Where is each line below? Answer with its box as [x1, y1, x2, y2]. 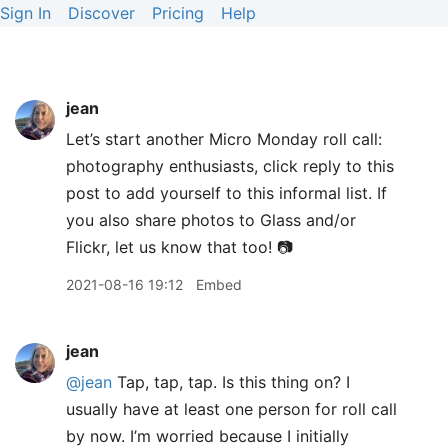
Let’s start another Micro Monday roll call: [66, 129, 382, 149]
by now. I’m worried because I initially [66, 426, 349, 446]
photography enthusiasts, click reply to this [66, 156, 394, 176]
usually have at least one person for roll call [66, 399, 397, 419]
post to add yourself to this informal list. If [66, 183, 387, 203]
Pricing [152, 3, 204, 23]
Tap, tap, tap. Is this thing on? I [112, 372, 350, 392]
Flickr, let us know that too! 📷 [66, 237, 293, 257]
